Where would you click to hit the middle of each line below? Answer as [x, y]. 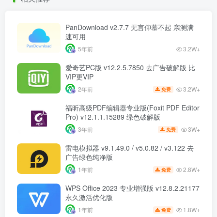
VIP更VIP [79, 77]
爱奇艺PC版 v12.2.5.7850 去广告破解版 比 [130, 68]
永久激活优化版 [89, 197]
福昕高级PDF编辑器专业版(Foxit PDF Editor [132, 108]
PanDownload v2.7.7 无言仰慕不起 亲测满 [130, 27]
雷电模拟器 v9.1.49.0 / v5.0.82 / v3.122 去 [130, 148]
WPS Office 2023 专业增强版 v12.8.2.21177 [132, 188]
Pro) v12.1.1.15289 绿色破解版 [113, 117]
